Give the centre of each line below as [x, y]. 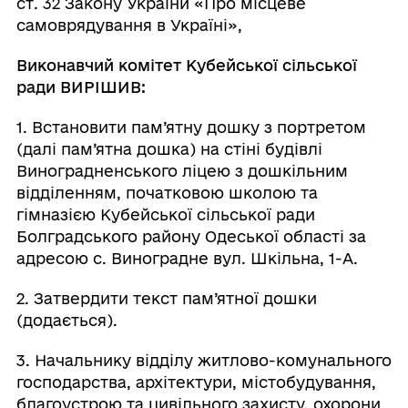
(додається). [66, 320]
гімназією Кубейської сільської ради [165, 214]
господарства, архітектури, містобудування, [196, 382]
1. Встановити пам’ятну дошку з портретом [191, 127]
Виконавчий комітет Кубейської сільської [186, 65]
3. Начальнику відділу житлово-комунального [204, 360]
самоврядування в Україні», [129, 25]
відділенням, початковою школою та [167, 193]
